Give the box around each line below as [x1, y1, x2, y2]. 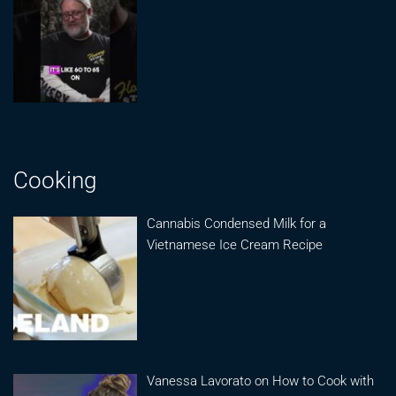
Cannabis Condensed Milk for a [147, 215, 327, 232]
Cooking [13, 166, 96, 194]
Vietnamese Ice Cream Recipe [147, 236, 324, 253]
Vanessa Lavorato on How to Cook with [147, 372, 375, 389]
